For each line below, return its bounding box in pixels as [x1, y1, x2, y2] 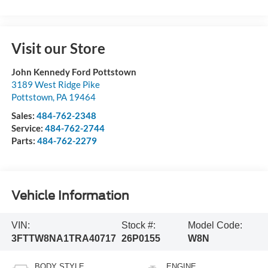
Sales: [11, 110, 36, 121]
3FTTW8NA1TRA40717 [11, 233, 116, 243]
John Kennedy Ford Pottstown [11, 66, 136, 78]
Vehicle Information [11, 188, 129, 203]
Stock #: [121, 220, 156, 230]
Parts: [11, 135, 37, 147]
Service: [11, 123, 45, 134]
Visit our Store [11, 39, 105, 57]
